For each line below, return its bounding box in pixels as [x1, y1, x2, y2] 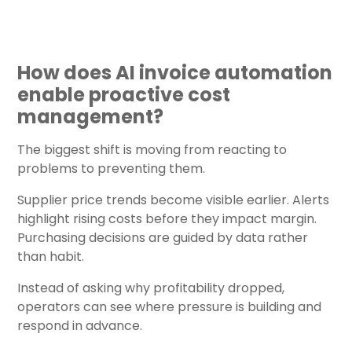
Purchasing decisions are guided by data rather [17, 228, 308, 247]
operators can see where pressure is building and [17, 297, 321, 316]
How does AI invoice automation [17, 59, 332, 86]
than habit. [17, 247, 84, 266]
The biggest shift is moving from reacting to [17, 140, 287, 159]
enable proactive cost [17, 81, 230, 108]
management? [17, 103, 163, 130]
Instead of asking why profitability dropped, [17, 278, 284, 297]
